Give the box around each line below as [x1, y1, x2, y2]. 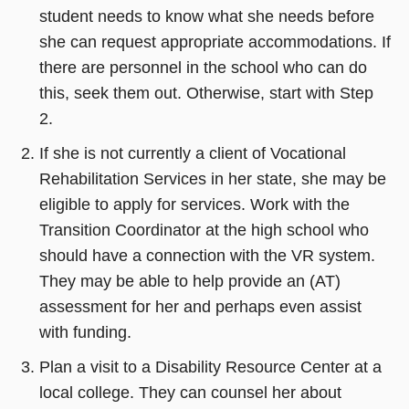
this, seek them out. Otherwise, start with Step [38, 84, 373, 103]
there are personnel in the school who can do [38, 58, 367, 78]
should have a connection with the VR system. [38, 246, 375, 266]
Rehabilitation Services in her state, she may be [38, 170, 386, 189]
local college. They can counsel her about [38, 383, 341, 403]
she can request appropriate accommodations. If [38, 33, 391, 52]
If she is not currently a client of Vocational [38, 144, 346, 163]
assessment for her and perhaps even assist [38, 298, 362, 317]
